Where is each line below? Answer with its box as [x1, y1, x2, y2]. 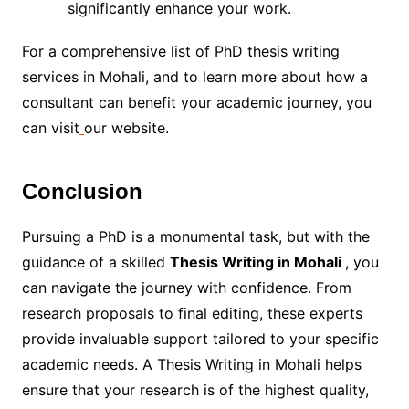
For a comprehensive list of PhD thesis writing [21, 42, 340, 61]
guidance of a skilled [21, 253, 170, 272]
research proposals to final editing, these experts [21, 304, 362, 323]
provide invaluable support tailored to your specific [21, 330, 379, 349]
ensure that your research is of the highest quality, [21, 381, 369, 400]
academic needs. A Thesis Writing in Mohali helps [21, 355, 362, 374]
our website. [83, 119, 169, 138]
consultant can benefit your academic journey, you [21, 93, 372, 112]
